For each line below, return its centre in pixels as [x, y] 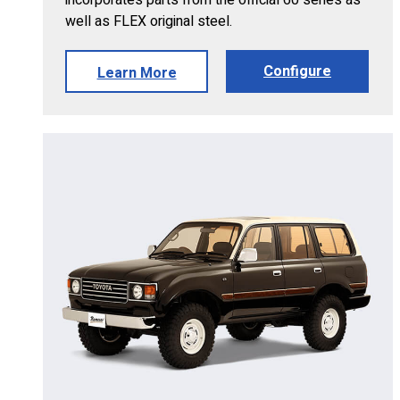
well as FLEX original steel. [149, 21]
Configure [297, 71]
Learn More [137, 73]
